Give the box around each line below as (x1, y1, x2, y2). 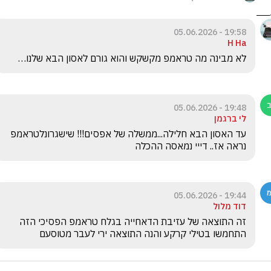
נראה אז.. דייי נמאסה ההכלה (135, 140, 246, 152)
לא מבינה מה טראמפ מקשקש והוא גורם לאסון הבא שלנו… (16, 52, 246, 64)
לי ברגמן (214, 113, 246, 124)
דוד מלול (213, 201, 246, 212)
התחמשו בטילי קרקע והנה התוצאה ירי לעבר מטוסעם (37, 227, 246, 240)
